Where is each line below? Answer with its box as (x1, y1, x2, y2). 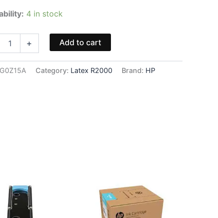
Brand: (122, 66, 146, 74)
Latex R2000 (71, 66, 113, 74)
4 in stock (26, 8, 63, 18)
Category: (36, 66, 71, 74)
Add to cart (59, 37, 101, 47)
